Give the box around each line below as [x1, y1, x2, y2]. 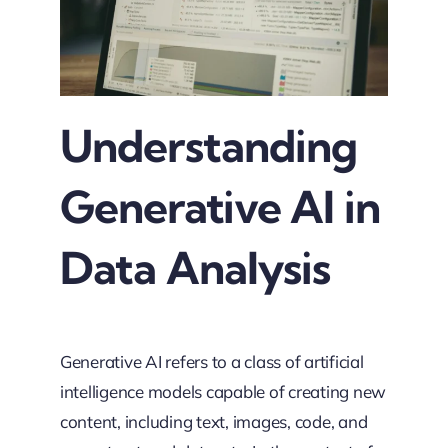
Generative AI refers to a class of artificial [59, 351, 364, 373]
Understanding [59, 118, 358, 173]
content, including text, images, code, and [59, 411, 368, 433]
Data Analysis [59, 240, 331, 295]
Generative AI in [59, 179, 380, 234]
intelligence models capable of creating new [59, 381, 387, 403]
